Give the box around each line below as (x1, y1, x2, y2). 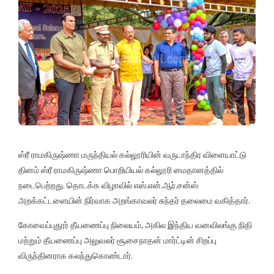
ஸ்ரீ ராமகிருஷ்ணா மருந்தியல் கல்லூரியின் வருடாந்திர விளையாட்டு (18, 149, 246, 160)
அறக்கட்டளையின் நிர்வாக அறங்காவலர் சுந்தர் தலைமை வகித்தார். (18, 194, 250, 206)
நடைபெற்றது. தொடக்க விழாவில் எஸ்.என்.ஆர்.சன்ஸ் (18, 179, 198, 191)
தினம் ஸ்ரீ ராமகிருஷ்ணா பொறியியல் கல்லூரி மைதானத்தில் (18, 164, 223, 176)
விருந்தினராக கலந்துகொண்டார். (18, 250, 133, 261)
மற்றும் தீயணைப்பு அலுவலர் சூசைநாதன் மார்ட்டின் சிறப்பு (18, 234, 217, 246)
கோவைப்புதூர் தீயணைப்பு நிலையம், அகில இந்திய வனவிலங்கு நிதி (18, 219, 252, 231)
